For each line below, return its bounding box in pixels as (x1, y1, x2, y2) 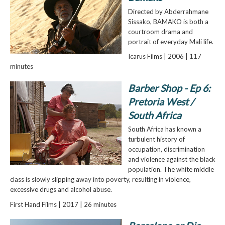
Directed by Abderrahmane (128, 8, 208, 16)
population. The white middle (128, 165, 214, 174)
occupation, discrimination (128, 145, 205, 154)
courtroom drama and (128, 28, 193, 36)
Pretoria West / (128, 95, 194, 107)
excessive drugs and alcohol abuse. (10, 185, 112, 194)
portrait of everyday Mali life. (128, 38, 213, 46)
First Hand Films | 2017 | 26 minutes (10, 200, 117, 208)
